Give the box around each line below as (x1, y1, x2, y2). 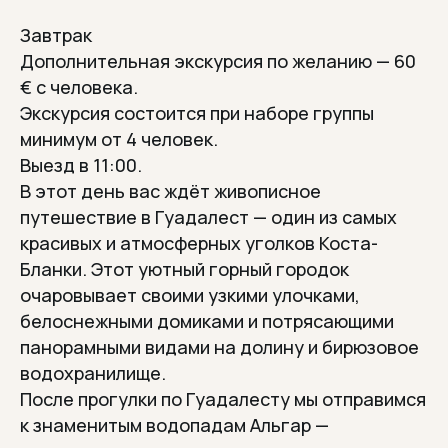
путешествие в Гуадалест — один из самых (20, 205, 397, 229)
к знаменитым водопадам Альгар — (20, 413, 329, 437)
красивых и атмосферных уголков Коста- (20, 231, 378, 255)
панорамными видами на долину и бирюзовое (20, 335, 419, 359)
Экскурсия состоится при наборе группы (20, 101, 374, 125)
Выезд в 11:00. (20, 153, 142, 177)
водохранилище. (20, 361, 166, 385)
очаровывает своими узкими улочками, (20, 283, 360, 307)
